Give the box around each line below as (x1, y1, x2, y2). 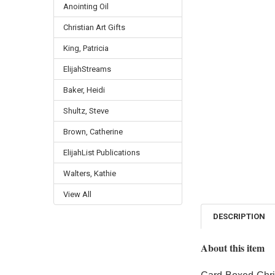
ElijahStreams (63, 64, 111, 74)
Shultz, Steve (63, 106, 109, 115)
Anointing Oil (63, 1, 109, 11)
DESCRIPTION (213, 211, 266, 221)
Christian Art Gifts (63, 22, 125, 32)
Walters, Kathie (63, 168, 116, 178)
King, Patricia (63, 43, 109, 53)
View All (63, 189, 91, 199)
